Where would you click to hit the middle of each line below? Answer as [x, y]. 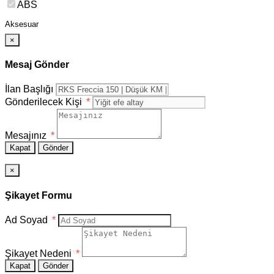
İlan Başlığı [29, 89]
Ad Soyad [28, 220]
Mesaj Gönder [37, 65]
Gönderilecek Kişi [45, 102]
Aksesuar [22, 24]
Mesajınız [27, 136]
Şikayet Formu [39, 195]
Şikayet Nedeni [39, 253]
